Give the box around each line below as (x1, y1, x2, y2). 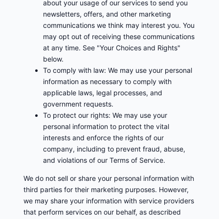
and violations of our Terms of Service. (43, 155, 165, 164)
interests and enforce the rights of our (43, 133, 164, 142)
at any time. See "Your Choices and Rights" (43, 43, 180, 52)
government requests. (43, 99, 113, 108)
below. (43, 54, 64, 63)
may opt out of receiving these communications (43, 32, 195, 41)
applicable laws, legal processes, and (43, 88, 162, 97)
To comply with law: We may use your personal (43, 66, 192, 74)
